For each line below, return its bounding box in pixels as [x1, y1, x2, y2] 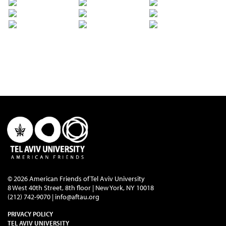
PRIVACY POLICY [8, 209, 53, 218]
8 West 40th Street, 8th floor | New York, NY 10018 [8, 183, 154, 192]
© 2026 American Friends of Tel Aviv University [8, 174, 145, 183]
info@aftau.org [55, 192, 99, 201]
